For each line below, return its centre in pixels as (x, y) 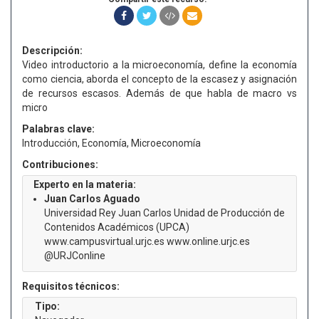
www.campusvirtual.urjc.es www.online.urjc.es (147, 241)
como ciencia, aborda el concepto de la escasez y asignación (159, 79)
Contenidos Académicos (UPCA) (117, 227)
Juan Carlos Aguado (92, 199)
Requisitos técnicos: (71, 286)
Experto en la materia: (85, 184)
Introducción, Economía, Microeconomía (111, 143)
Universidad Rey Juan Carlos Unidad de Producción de (164, 213)
